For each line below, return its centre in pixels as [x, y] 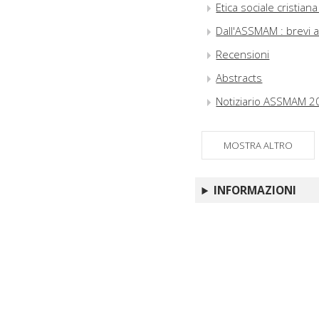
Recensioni [243, 54]
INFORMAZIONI [255, 190]
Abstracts [239, 78]
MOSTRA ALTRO [258, 146]
